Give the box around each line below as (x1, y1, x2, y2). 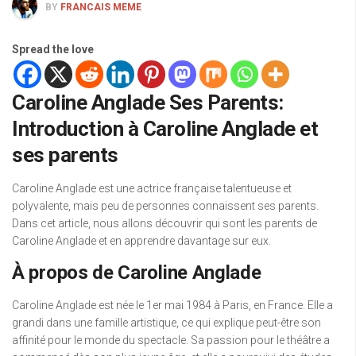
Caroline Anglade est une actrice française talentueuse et (12, 182, 292, 195)
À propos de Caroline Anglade (12, 261, 261, 284)
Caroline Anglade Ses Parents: (12, 91, 284, 115)
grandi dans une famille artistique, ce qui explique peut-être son (12, 316, 321, 330)
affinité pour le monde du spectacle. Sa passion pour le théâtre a (12, 334, 330, 347)
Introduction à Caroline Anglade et (12, 117, 318, 141)
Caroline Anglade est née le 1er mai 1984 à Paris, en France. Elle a (12, 299, 333, 312)
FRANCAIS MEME (60, 2, 141, 14)
